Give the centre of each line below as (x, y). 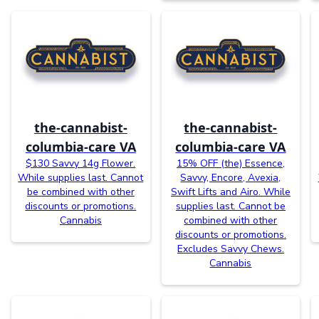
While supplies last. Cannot (81, 177)
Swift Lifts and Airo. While (230, 192)
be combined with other (80, 192)
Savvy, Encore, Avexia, (231, 177)
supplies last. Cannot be (230, 206)
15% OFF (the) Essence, (230, 163)
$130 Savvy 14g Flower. (81, 163)
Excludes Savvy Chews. (230, 249)
